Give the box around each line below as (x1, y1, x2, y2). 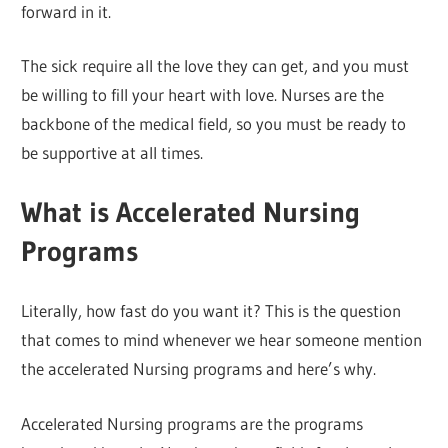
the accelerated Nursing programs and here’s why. (21, 358, 377, 380)
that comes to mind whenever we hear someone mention (21, 329, 423, 351)
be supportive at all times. (21, 142, 204, 164)
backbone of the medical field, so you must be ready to (21, 113, 407, 135)
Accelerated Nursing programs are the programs (21, 412, 364, 434)
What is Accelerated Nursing (21, 194, 361, 229)
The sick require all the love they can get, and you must (21, 55, 410, 77)
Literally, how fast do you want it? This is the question (21, 300, 402, 322)
